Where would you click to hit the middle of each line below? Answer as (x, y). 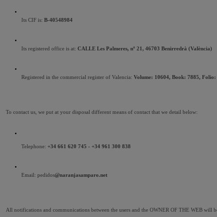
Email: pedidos (38, 175)
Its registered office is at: (49, 49)
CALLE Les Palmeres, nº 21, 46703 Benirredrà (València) (145, 49)
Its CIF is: (33, 20)
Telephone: (34, 147)
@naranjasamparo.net (81, 175)
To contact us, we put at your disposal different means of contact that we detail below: (102, 112)
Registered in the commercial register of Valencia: (77, 77)
